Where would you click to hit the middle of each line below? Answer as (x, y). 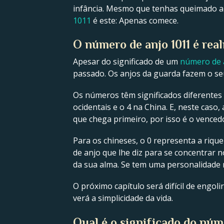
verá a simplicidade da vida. (123, 198)
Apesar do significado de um (126, 61)
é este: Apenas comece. (135, 20)
